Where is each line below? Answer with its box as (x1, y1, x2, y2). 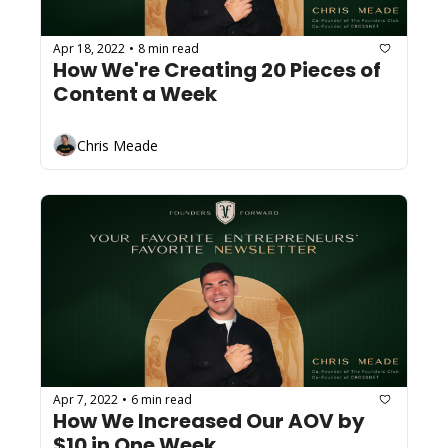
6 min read (131, 390, 192, 408)
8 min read (138, 39, 199, 57)
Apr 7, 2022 (53, 390, 118, 408)
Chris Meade (77, 135, 158, 155)
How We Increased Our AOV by (53, 407, 365, 436)
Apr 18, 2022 (53, 39, 125, 57)
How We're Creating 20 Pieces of (53, 56, 381, 85)
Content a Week (53, 80, 217, 109)
